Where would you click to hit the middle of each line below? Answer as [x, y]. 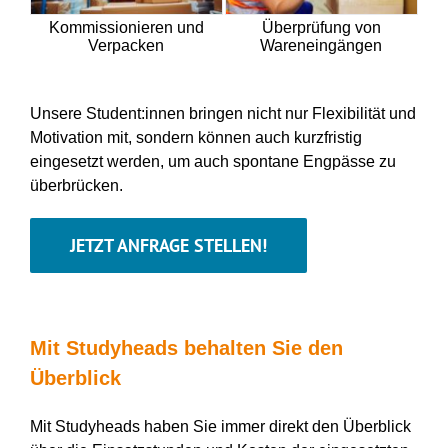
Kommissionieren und [126, 28]
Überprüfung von [321, 28]
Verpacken [126, 46]
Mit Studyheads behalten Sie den [186, 348]
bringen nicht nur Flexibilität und [300, 114]
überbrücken [74, 186]
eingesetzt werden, [98, 162]
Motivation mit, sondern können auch [161, 138]
